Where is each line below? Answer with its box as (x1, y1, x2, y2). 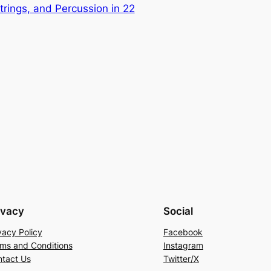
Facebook (163, 226, 203, 237)
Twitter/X (163, 253, 199, 264)
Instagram (163, 240, 203, 250)
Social (163, 204, 193, 217)
